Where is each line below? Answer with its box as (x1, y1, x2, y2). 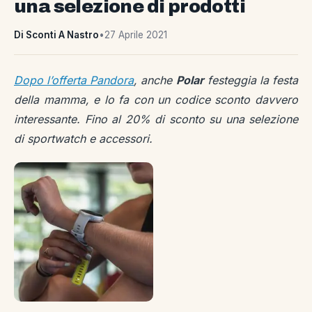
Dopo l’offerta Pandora (14, 73, 134, 87)
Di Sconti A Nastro (14, 29, 99, 40)
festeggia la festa (203, 73, 299, 87)
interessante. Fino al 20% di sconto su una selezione (14, 112, 298, 126)
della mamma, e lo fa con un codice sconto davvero (14, 93, 298, 107)
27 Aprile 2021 (104, 29, 167, 40)
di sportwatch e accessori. (14, 132, 153, 146)
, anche (134, 73, 176, 87)
